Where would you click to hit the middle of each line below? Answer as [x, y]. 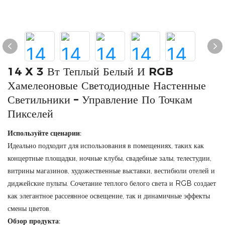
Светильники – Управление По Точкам [100, 100]
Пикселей [30, 114]
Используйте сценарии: [44, 133]
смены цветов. [29, 208]
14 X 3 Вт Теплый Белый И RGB [90, 72]
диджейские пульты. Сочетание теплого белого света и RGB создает [112, 183]
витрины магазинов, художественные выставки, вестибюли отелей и [111, 171]
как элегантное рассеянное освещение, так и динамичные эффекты [109, 196]
